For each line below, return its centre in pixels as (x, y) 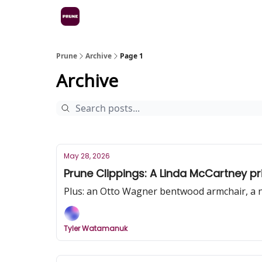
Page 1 (132, 56)
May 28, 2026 (87, 156)
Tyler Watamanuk (96, 228)
